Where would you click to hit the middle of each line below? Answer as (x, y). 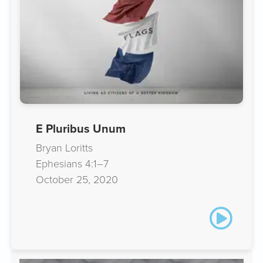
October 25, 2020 (77, 179)
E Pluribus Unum (81, 129)
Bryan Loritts (64, 148)
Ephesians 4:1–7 (72, 163)
